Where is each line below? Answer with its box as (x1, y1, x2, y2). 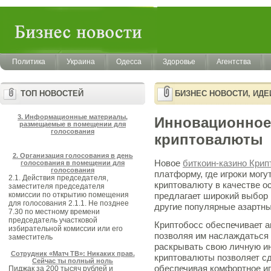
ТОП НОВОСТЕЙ (21, 89, 83, 98)
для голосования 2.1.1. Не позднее (8, 199, 129, 207)
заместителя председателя (8, 182, 105, 191)
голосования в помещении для (21, 159, 125, 166)
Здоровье (163, 57, 195, 66)
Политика (12, 57, 45, 66)
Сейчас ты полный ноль (32, 257, 113, 264)
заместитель (8, 233, 53, 241)
